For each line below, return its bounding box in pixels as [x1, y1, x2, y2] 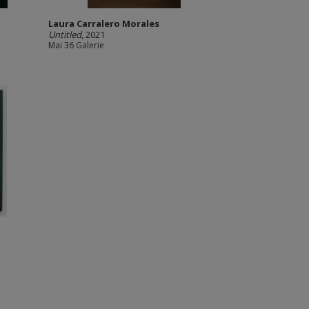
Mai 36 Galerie [48, 39, 104, 51]
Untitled [48, 28, 81, 41]
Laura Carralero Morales [48, 17, 159, 30]
